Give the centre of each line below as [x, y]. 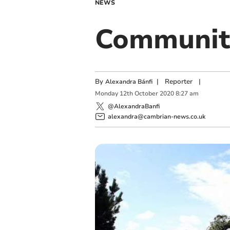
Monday [106, 94]
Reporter [178, 82]
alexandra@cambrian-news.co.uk [156, 116]
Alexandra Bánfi [129, 82]
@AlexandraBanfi [133, 106]
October [146, 94]
